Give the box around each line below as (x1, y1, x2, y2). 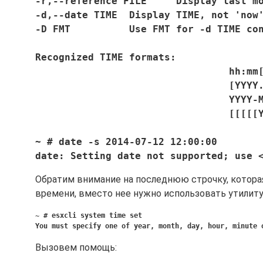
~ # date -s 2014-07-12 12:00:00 (35, 136, 229, 147)
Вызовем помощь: (35, 242, 117, 253)
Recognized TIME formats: (35, 52, 235, 63)
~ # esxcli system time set (35, 211, 142, 220)
